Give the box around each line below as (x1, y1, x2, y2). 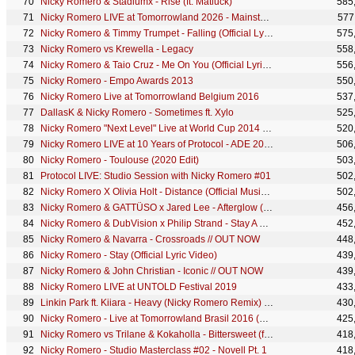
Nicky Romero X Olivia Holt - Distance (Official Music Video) (261, 186, 270, 197)
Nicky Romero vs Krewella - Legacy (40, 44, 193, 55)
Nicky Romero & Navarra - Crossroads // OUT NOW (40, 234, 260, 245)
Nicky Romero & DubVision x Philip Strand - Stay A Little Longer (259, 218, 269, 229)
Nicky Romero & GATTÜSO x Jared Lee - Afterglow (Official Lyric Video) (263, 202, 273, 213)
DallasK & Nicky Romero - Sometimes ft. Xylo (40, 107, 234, 118)
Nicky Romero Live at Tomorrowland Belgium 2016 (40, 91, 259, 102)
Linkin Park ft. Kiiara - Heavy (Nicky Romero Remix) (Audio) (264, 297, 273, 308)
